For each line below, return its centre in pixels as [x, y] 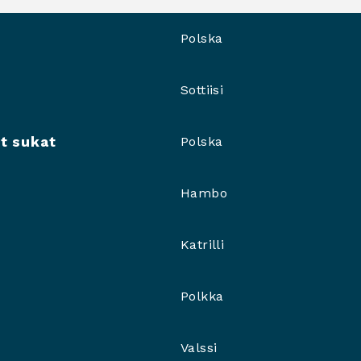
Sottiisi [202, 90]
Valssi [199, 348]
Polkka [202, 296]
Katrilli [203, 245]
